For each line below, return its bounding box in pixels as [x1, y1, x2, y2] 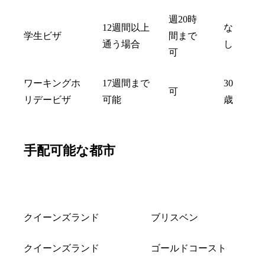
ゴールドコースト [151, 243, 227, 253]
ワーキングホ [24, 77, 80, 88]
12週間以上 [102, 22, 150, 33]
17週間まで [102, 77, 150, 88]
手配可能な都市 [24, 143, 115, 158]
